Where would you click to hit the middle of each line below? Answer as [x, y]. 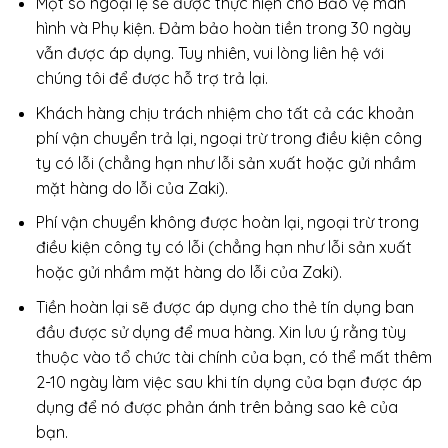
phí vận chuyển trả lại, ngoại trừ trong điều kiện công [228, 137]
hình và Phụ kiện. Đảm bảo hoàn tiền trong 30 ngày [223, 27]
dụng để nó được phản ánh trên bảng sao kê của [216, 406]
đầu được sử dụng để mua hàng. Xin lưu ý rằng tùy [220, 331]
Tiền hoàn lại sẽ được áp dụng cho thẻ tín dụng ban [224, 306]
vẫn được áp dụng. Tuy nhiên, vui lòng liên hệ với [209, 52]
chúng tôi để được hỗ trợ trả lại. [151, 77]
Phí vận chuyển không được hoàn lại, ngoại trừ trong [227, 222]
